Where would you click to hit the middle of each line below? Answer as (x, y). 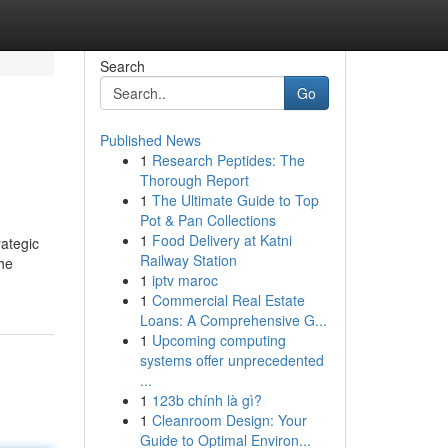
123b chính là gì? (206, 400)
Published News (150, 140)
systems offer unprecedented (231, 360)
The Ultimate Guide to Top (235, 200)
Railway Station (188, 260)
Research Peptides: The (228, 160)
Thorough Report (194, 180)
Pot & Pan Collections (207, 220)
